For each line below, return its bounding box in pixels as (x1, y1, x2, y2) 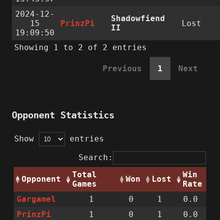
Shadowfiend (111, 14, 165, 24)
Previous (103, 64, 142, 74)
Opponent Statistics (12, 110, 114, 121)
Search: (79, 153, 113, 163)
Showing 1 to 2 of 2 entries (14, 43, 147, 53)
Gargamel (17, 194, 56, 204)
